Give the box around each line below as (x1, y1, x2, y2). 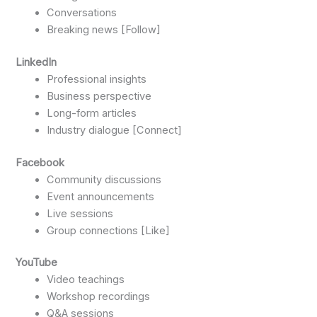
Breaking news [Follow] (47, 23, 161, 36)
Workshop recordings (47, 290, 151, 304)
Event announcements (47, 190, 155, 203)
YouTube (16, 256, 58, 270)
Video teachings (47, 273, 125, 287)
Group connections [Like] (47, 224, 171, 237)
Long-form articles (47, 106, 137, 120)
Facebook (16, 156, 65, 169)
